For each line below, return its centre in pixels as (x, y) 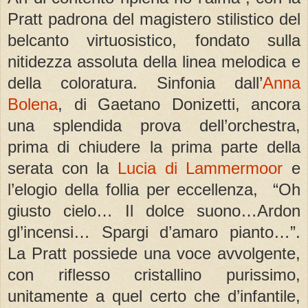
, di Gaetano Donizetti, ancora (179, 104)
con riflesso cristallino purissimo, (154, 274)
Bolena (33, 104)
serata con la (63, 168)
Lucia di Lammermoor (200, 168)
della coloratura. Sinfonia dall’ (135, 82)
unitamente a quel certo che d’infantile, (154, 296)
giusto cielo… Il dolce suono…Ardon (154, 210)
